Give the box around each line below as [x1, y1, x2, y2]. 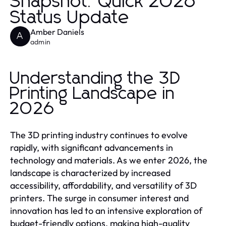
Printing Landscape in [10, 85, 175, 102]
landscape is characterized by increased [10, 166, 171, 179]
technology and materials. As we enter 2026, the [10, 154, 207, 166]
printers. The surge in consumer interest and [10, 192, 189, 204]
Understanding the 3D [10, 70, 181, 87]
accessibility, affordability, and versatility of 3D [10, 179, 197, 191]
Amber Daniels [30, 26, 84, 37]
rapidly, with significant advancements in [10, 141, 173, 153]
